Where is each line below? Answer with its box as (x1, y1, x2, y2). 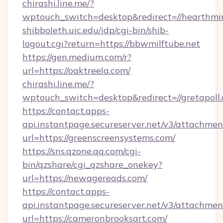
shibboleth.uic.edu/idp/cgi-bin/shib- (22, 24, 169, 36)
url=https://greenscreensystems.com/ (22, 132, 175, 143)
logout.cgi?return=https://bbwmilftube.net (22, 38, 200, 49)
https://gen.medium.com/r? (22, 51, 131, 63)
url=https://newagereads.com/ (22, 172, 147, 184)
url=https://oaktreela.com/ (22, 65, 130, 76)
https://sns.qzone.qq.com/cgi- (22, 145, 141, 157)
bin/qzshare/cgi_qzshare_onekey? (22, 159, 162, 170)
